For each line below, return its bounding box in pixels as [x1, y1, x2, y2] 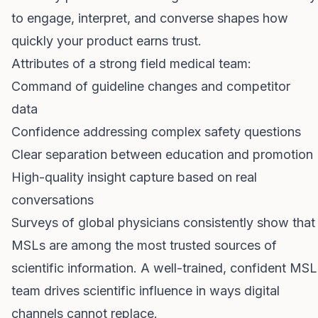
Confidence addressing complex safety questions [11, 124, 301, 139]
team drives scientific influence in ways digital [11, 283, 280, 298]
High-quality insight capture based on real [11, 170, 257, 185]
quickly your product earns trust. [11, 33, 202, 48]
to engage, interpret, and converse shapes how [11, 11, 288, 26]
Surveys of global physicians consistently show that [11, 215, 315, 230]
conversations [11, 192, 94, 207]
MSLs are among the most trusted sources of [11, 238, 277, 253]
